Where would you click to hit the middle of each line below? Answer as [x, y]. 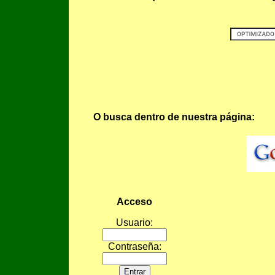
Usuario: [134, 223]
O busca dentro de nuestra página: [174, 117]
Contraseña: [134, 247]
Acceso [134, 202]
